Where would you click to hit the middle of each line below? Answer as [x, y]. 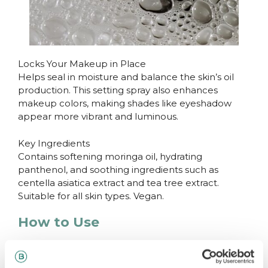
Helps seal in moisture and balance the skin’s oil [126, 77]
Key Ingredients [54, 143]
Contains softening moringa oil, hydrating [110, 156]
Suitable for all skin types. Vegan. [91, 196]
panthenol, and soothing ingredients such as [118, 169]
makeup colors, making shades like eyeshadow [125, 103]
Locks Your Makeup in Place [82, 64]
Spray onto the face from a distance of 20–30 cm [128, 248]
